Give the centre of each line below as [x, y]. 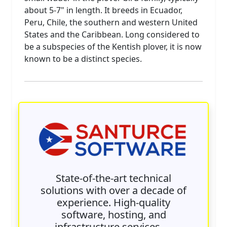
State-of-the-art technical [113, 178]
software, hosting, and [113, 214]
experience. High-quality [113, 202]
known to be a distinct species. [83, 59]
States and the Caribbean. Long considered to [112, 34]
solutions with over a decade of [113, 190]
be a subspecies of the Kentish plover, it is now [113, 46]
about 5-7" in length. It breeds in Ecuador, [103, 10]
